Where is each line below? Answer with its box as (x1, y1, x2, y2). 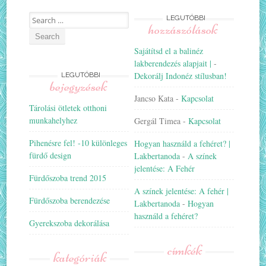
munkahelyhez (29, 114, 78, 126)
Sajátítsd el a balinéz (134, 45, 204, 56)
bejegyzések (49, 77, 107, 95)
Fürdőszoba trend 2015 (29, 172, 107, 183)
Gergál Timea (134, 115, 181, 126)
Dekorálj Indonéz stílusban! (134, 69, 227, 81)
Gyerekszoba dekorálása (29, 217, 110, 229)
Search (28, 11, 50, 22)
